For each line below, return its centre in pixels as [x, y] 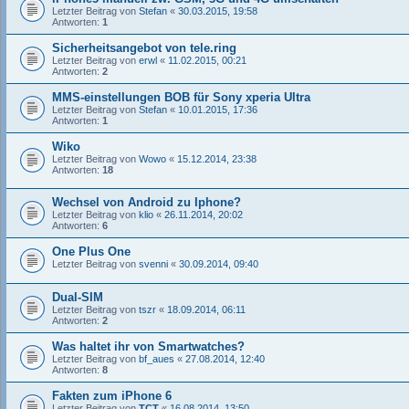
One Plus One [91, 252]
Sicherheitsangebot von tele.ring [144, 47]
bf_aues [157, 359]
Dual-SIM [78, 298]
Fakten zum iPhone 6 [112, 396]
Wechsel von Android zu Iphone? [147, 203]
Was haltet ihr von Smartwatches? [148, 347]
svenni [153, 264]
